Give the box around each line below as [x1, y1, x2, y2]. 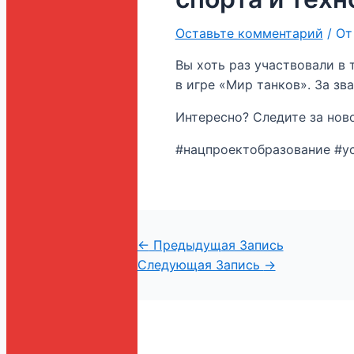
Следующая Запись [137, 256, 264, 273]
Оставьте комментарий [175, 24, 323, 41]
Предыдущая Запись [149, 236, 284, 253]
